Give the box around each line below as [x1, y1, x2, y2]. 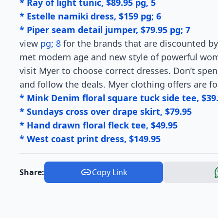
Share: [19, 167, 44, 178]
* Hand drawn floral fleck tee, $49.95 [19, 119, 178, 131]
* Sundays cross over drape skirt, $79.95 [19, 106, 192, 117]
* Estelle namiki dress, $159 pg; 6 [19, 10, 161, 22]
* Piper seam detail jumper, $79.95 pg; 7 [19, 24, 190, 36]
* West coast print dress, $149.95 [19, 133, 161, 145]
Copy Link [91, 167, 127, 178]
